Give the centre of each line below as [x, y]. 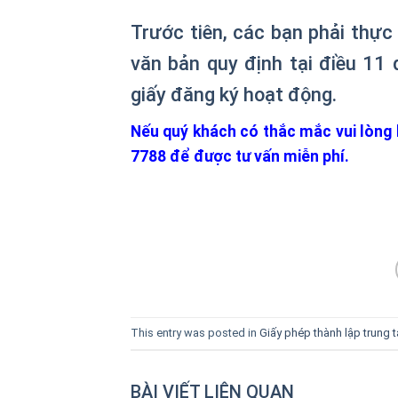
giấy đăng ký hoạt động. [234, 95]
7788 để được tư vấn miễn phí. [240, 157]
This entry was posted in [195, 332]
